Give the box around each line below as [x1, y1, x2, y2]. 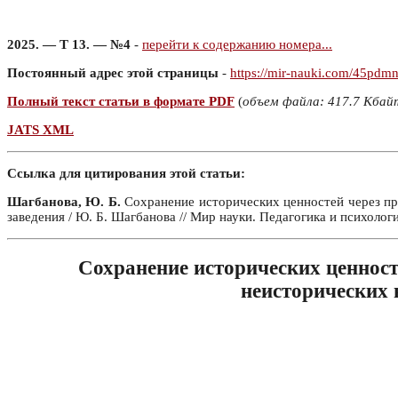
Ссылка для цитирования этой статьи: [7, 166, 245, 180]
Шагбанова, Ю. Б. [7, 195, 121, 209]
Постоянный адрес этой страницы [7, 66, 219, 80]
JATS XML [7, 123, 74, 137]
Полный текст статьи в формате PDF [7, 94, 235, 108]
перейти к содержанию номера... [142, 37, 332, 52]
